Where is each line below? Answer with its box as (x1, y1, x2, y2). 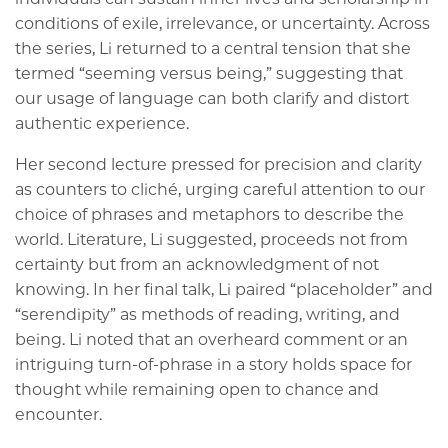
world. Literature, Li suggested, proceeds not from (15, 229, 408, 249)
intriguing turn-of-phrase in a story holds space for (15, 354, 412, 374)
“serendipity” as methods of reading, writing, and (15, 304, 400, 324)
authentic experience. (15, 113, 189, 133)
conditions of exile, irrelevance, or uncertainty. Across (15, 13, 430, 33)
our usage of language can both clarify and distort (15, 88, 409, 108)
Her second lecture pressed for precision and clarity (15, 154, 422, 174)
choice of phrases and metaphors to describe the (15, 204, 404, 224)
